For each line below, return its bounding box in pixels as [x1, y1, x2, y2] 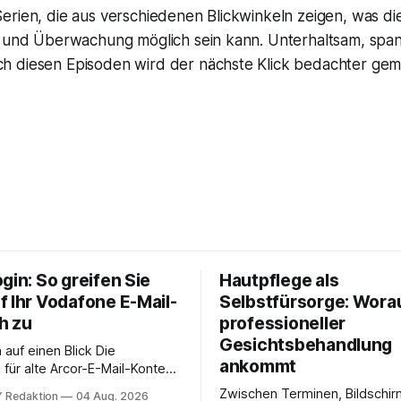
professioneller [219, 312, 346, 334]
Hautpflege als [219, 269, 339, 291]
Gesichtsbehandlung [219, 334, 393, 355]
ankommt [219, 355, 297, 377]
